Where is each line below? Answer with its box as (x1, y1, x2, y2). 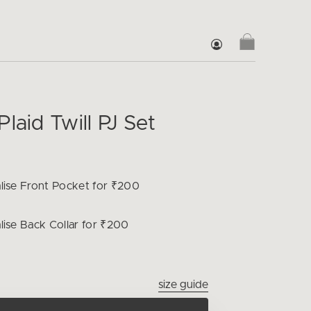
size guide (158, 279, 209, 290)
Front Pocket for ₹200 (17, 180, 140, 192)
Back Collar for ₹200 (17, 219, 129, 230)
